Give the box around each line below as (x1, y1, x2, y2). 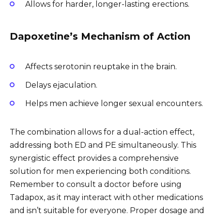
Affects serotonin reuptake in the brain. (25, 62, 177, 71)
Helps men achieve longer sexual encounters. (25, 98, 203, 108)
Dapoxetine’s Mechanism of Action (10, 31, 190, 43)
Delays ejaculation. (25, 80, 97, 90)
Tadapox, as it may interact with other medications (10, 192, 203, 202)
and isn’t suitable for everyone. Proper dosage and (10, 205, 204, 215)
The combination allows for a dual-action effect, (10, 127, 194, 137)
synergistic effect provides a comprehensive (10, 153, 179, 163)
